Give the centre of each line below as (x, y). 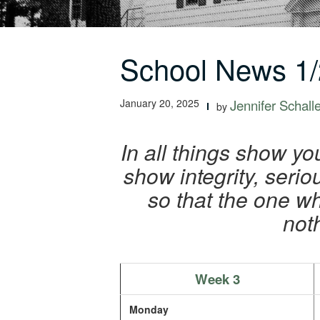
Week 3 (217, 279)
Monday (149, 309)
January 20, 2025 (160, 103)
